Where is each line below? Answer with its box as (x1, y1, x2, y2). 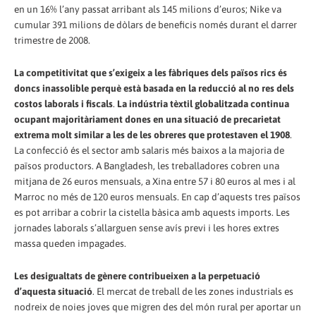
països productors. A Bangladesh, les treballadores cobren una (14, 159, 279, 171)
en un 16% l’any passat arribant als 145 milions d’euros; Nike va (14, 3, 281, 15)
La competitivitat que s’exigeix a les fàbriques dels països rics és (14, 66, 287, 78)
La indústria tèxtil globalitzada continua (117, 97, 289, 109)
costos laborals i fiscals (14, 97, 113, 109)
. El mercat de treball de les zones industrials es (92, 285, 293, 297)
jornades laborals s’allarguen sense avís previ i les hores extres (14, 221, 279, 233)
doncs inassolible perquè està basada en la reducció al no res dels (14, 82, 294, 94)
